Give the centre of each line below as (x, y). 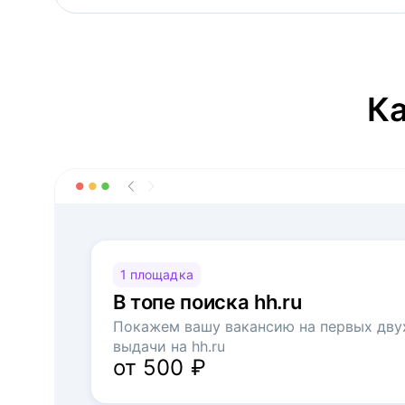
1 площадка (157, 274)
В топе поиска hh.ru (207, 302)
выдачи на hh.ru (169, 346)
